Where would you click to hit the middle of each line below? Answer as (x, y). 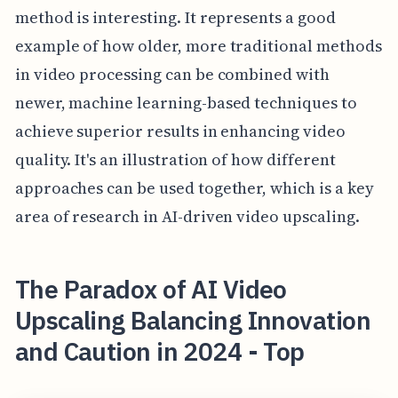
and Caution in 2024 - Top (159, 351)
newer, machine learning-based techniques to (186, 102)
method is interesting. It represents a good (175, 17)
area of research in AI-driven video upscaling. (187, 216)
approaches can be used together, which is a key (194, 187)
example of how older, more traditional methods (198, 45)
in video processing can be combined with (172, 74)
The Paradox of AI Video (151, 289)
